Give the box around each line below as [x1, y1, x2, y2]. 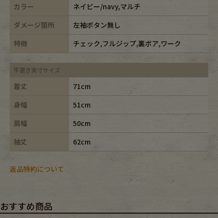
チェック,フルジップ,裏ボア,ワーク [73, 38, 181, 48]
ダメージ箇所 [14, 19, 54, 30]
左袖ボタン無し [73, 19, 121, 30]
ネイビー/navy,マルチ [73, 1, 141, 11]
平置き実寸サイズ [14, 65, 60, 74]
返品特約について [10, 164, 64, 174]
